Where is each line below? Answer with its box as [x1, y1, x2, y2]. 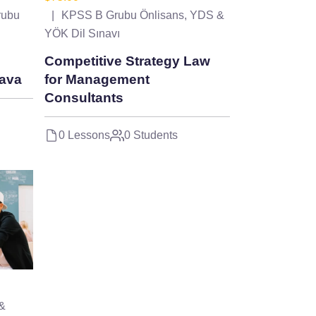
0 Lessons [59, 128, 110, 141]
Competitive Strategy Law [44, 53, 210, 68]
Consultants [44, 90, 123, 105]
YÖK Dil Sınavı [44, 27, 120, 39]
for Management [44, 71, 150, 87]
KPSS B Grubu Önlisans [61, 8, 184, 21]
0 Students [124, 128, 178, 141]
